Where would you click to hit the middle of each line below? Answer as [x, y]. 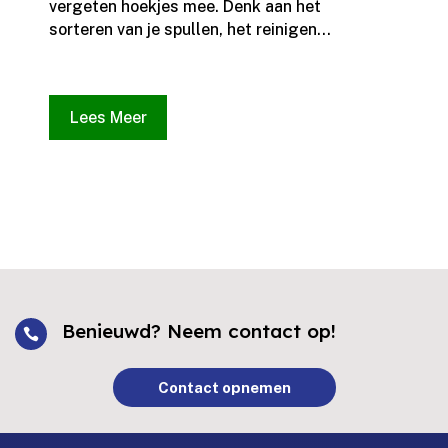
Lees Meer [108, 118]
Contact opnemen [224, 388]
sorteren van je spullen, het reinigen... [189, 30]
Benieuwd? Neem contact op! [198, 331]
